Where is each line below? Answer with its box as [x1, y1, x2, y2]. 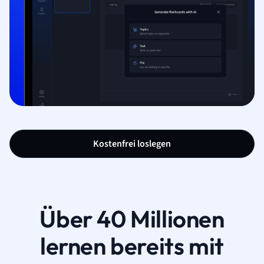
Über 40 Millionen [39, 203, 225, 233]
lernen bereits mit [40, 230, 224, 260]
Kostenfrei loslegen [93, 137, 171, 150]
